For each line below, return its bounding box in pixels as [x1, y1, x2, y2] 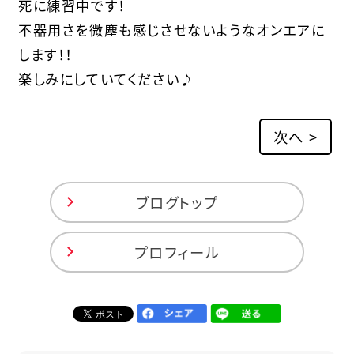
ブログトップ [135, 191, 219, 213]
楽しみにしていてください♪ [17, 69, 194, 89]
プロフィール [134, 242, 220, 263]
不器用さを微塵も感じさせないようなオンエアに [17, 20, 326, 40]
